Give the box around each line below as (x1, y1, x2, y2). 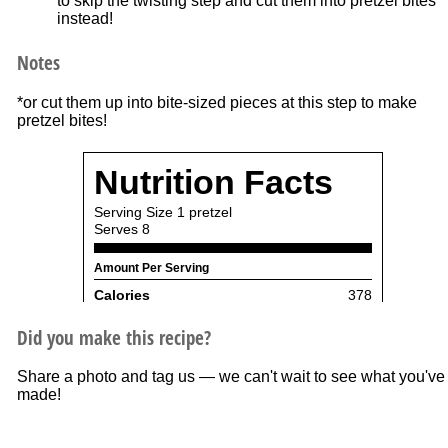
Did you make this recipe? (16, 324, 211, 350)
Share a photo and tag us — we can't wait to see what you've (16, 368, 445, 386)
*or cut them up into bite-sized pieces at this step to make (16, 93, 417, 111)
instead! (56, 9, 113, 27)
